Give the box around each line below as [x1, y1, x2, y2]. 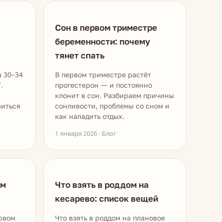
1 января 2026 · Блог [55, 129, 116, 138]
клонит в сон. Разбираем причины [55, 91, 174, 100]
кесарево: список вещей [55, 193, 158, 204]
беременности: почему [55, 36, 150, 47]
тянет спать [55, 50, 105, 61]
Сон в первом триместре [55, 22, 157, 33]
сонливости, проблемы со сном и [55, 101, 169, 111]
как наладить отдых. [55, 111, 124, 121]
